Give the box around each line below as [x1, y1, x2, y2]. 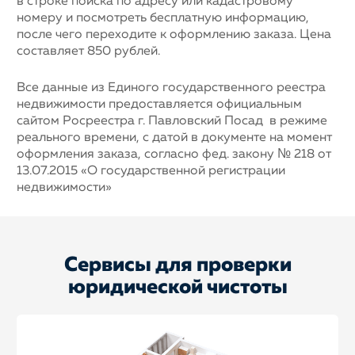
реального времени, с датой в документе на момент [17, 131, 333, 144]
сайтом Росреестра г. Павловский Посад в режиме [17, 114, 328, 128]
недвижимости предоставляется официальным [17, 97, 303, 111]
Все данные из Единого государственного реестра [17, 81, 326, 94]
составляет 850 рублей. [17, 44, 161, 58]
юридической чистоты [67, 277, 288, 298]
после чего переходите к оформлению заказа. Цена [17, 28, 332, 41]
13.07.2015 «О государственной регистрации [17, 164, 286, 177]
